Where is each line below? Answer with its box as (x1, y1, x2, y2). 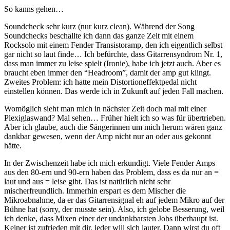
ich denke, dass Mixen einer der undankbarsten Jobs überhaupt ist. (4, 214, 218, 223)
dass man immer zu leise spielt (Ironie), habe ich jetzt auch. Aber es (4, 59, 221, 68)
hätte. (4, 141, 22, 150)
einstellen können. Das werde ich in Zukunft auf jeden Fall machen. (4, 87, 223, 96)
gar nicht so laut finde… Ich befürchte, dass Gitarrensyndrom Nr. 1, (4, 50, 222, 59)
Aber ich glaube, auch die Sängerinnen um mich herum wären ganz (4, 123, 222, 132)
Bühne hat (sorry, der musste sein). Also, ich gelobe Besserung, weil (4, 205, 224, 214)
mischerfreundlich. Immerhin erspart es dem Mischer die (4, 186, 186, 196)
